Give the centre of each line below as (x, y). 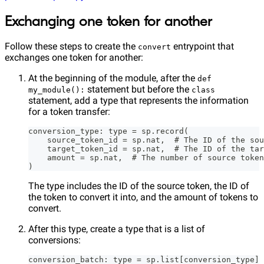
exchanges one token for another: (74, 58)
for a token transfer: (69, 112)
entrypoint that (202, 47)
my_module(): (57, 90)
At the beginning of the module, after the (113, 78)
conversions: (55, 240)
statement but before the (138, 90)
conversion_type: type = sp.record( (108, 131)
